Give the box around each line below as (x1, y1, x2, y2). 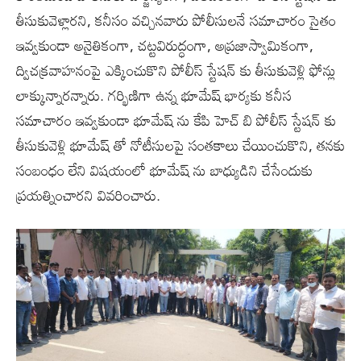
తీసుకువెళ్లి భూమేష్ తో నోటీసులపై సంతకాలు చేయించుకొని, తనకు (16, 131, 345, 160)
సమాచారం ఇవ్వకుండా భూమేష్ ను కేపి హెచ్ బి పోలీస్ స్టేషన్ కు (16, 106, 336, 135)
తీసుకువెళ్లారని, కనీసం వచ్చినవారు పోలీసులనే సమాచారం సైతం (16, 6, 336, 35)
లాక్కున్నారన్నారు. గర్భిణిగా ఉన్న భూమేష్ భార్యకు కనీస (16, 81, 292, 110)
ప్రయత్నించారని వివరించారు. (16, 180, 160, 210)
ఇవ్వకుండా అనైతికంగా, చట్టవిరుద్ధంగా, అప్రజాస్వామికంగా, (16, 31, 313, 60)
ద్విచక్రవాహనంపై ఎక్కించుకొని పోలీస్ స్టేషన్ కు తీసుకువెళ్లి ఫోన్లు (16, 56, 336, 85)
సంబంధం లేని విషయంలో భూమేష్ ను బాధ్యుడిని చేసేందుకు (16, 156, 313, 185)
